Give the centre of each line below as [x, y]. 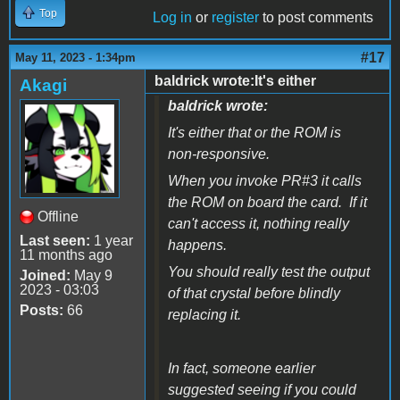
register [235, 17]
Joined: [45, 275]
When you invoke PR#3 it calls [265, 180]
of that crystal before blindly [254, 293]
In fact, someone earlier [242, 368]
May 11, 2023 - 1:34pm [75, 57]
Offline [58, 216]
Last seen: [55, 240]
